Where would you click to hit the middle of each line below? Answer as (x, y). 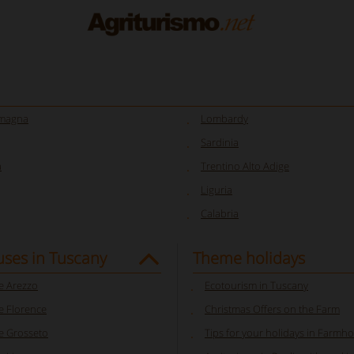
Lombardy (224, 119)
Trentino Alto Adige (245, 166)
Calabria (220, 213)
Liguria (217, 190)
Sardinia (220, 142)
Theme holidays (249, 258)
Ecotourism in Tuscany (256, 285)
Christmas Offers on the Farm (272, 309)
